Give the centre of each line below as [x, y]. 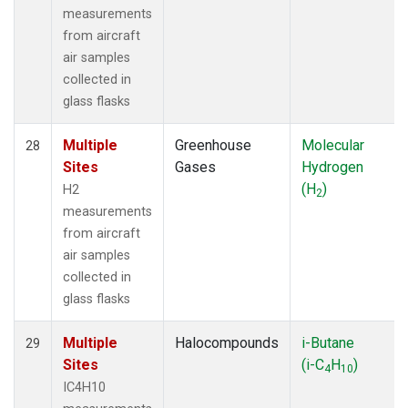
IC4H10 [84, 387]
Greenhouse [213, 145]
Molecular [333, 145]
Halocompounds [227, 342]
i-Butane [328, 342]
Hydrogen [332, 167]
